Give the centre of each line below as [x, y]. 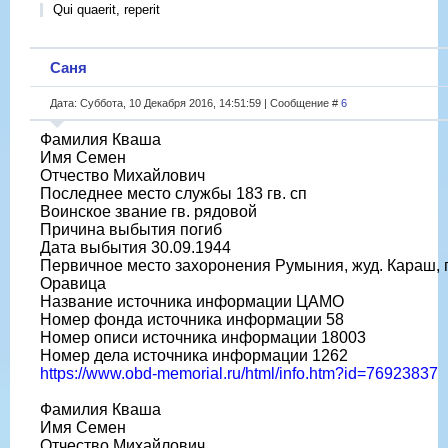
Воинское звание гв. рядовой [148, 211]
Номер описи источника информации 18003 [203, 337]
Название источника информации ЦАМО [192, 301]
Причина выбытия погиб [131, 229]
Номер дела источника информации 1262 [194, 355]
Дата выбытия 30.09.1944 [135, 247]
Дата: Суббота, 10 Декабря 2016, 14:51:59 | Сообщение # [195, 102]
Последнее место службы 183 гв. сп [173, 193]
